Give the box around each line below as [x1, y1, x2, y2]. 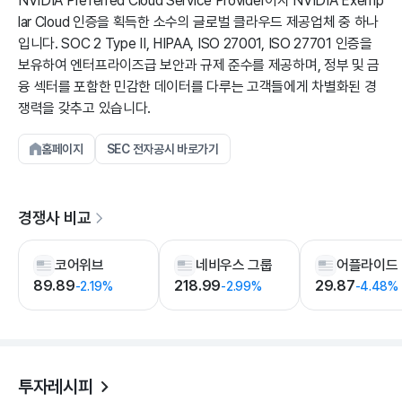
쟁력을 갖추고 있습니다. [18, 100, 152, 117]
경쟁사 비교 [18, 208, 92, 227]
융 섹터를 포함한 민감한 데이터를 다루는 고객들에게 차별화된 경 [18, 78, 377, 95]
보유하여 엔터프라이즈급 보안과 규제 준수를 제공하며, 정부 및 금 [18, 57, 380, 74]
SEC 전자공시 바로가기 [106, 142, 219, 156]
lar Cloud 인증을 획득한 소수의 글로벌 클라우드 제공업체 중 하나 [18, 13, 379, 31]
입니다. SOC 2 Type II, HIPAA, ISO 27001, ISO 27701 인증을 [18, 35, 372, 52]
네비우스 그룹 [196, 257, 273, 274]
